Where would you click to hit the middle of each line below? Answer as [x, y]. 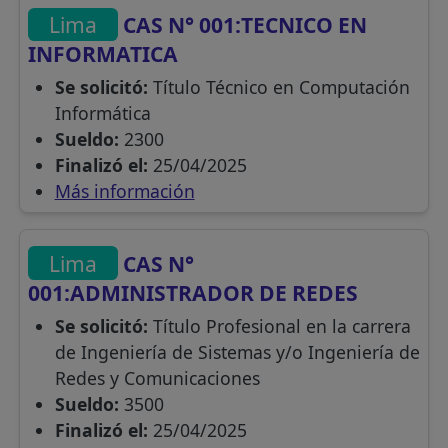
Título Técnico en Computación [278, 87]
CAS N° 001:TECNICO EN [243, 25]
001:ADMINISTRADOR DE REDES [193, 292]
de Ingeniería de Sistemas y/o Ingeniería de [237, 351]
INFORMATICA [103, 54]
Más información [124, 191]
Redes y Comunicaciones [157, 377]
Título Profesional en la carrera [279, 325]
